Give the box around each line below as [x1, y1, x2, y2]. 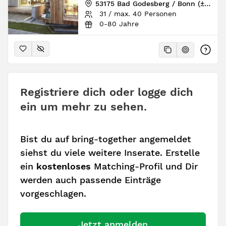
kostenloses [36, 161, 91, 172]
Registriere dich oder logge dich [20, 85, 193, 99]
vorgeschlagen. [20, 188, 86, 199]
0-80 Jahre [96, 19, 139, 28]
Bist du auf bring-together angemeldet [20, 134, 191, 145]
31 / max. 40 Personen [96, 9, 177, 18]
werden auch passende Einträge [20, 175, 161, 186]
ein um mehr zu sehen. [20, 100, 147, 114]
